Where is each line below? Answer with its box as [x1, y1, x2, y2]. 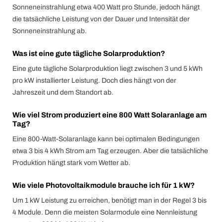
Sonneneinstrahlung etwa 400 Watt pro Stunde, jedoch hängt [12, 3, 200, 11]
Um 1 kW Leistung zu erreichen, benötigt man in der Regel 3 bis [12, 197, 207, 204]
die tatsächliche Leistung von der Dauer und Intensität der [12, 15, 190, 23]
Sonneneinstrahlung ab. [12, 27, 87, 35]
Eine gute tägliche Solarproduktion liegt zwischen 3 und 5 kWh [12, 65, 203, 72]
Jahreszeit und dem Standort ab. [12, 89, 113, 96]
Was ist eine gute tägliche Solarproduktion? [12, 50, 165, 57]
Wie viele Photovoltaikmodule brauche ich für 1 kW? [12, 181, 195, 189]
